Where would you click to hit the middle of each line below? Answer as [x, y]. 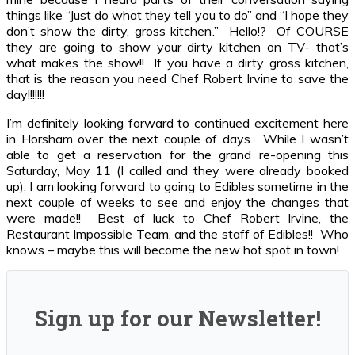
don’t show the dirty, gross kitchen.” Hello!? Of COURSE [177, 31]
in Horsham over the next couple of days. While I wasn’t [177, 139]
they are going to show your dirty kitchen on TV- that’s [177, 47]
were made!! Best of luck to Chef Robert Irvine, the [177, 218]
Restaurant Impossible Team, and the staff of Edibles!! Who [177, 234]
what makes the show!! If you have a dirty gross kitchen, [177, 63]
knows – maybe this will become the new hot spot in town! [173, 250]
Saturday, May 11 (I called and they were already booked [177, 170]
